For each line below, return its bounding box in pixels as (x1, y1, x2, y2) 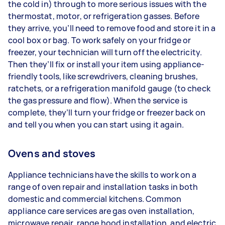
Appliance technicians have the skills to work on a (8, 169, 197, 180)
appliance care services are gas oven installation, (8, 205, 195, 216)
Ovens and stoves (8, 146, 96, 160)
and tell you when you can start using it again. (8, 119, 189, 130)
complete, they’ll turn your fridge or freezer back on (8, 106, 205, 118)
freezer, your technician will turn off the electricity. (8, 46, 202, 58)
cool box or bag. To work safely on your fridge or (8, 34, 191, 46)
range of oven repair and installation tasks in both (8, 181, 198, 192)
